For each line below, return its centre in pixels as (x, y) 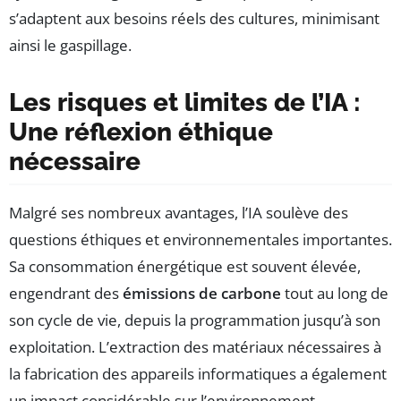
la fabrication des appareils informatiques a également (198, 374)
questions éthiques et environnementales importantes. (200, 240)
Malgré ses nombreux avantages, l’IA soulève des (179, 213)
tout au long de (335, 294)
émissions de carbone (202, 294)
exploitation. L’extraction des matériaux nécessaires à (195, 347)
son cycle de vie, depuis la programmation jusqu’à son (195, 320)
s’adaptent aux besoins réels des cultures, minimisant (194, 19)
